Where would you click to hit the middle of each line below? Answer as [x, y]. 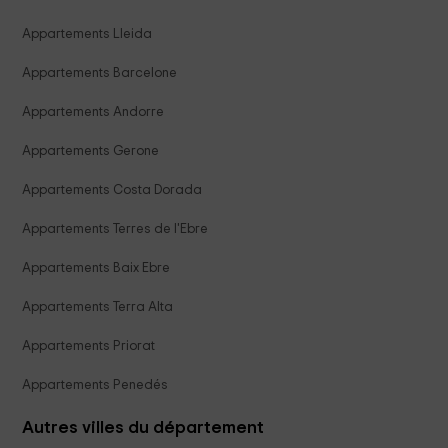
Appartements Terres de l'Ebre [115, 228]
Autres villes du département [143, 427]
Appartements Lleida [87, 33]
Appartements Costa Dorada [112, 189]
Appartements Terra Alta [98, 306]
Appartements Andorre [93, 111]
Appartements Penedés [95, 384]
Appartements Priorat [89, 345]
